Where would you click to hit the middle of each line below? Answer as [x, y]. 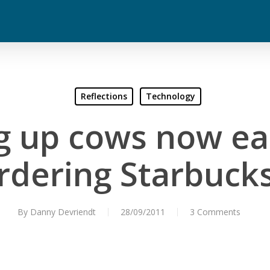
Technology [170, 96]
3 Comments [215, 212]
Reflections [104, 96]
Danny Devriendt [63, 212]
